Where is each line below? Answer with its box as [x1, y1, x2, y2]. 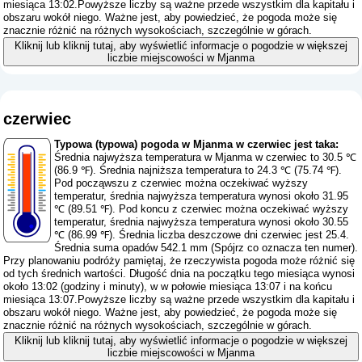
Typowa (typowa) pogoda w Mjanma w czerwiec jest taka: [54, 137, 339, 150]
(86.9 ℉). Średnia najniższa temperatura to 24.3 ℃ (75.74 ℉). [54, 163, 343, 176]
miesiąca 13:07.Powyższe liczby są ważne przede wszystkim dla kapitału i [3, 293, 356, 305]
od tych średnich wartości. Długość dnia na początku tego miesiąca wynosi [3, 267, 356, 280]
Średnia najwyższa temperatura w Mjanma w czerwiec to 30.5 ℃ [54, 150, 357, 163]
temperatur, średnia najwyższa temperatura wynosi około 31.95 [54, 189, 349, 202]
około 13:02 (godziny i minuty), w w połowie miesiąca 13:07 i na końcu [3, 280, 333, 293]
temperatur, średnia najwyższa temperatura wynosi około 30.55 [54, 215, 349, 228]
